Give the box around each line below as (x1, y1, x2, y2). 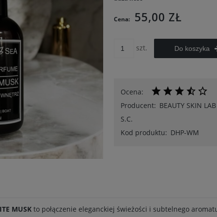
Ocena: (120, 87, 143, 96)
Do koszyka (174, 45, 210, 52)
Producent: (120, 101, 156, 110)
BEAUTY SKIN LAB (159, 101, 216, 110)
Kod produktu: (120, 128, 167, 137)
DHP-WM (170, 128, 199, 137)
